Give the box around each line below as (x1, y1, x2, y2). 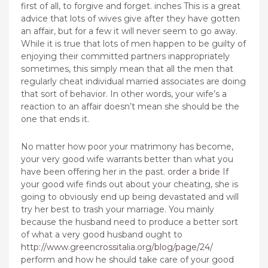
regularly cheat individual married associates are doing (21, 75, 246, 87)
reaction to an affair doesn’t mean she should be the (21, 100, 239, 112)
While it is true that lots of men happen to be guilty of (21, 38, 246, 49)
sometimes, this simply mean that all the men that (21, 63, 233, 74)
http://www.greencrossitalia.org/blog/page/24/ (21, 241, 213, 252)
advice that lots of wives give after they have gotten (21, 13, 240, 24)
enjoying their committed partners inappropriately (21, 50, 230, 62)
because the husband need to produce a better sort (21, 216, 238, 227)
